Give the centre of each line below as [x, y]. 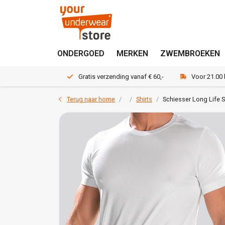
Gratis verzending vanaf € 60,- [121, 77]
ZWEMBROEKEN [190, 53]
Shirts [144, 99]
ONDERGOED [81, 53]
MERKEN [132, 53]
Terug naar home [91, 99]
